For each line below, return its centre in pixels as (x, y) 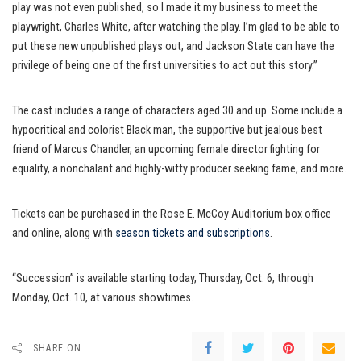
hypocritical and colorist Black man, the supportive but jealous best (167, 130)
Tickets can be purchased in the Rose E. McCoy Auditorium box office (172, 214)
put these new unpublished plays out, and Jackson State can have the (173, 46)
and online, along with (64, 233)
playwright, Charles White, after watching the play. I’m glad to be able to (176, 27)
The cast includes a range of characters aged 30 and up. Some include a (177, 110)
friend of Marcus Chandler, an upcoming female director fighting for (166, 149)
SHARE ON (58, 348)
